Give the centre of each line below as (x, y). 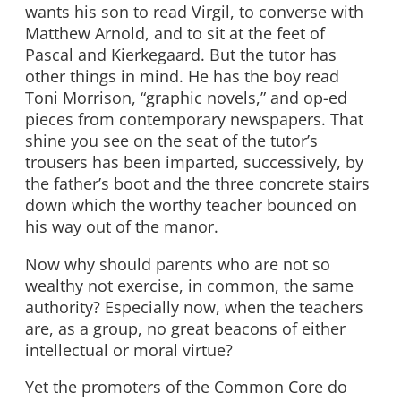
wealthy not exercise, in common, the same (189, 285)
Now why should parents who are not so (178, 264)
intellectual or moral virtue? (129, 350)
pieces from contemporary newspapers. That (194, 119)
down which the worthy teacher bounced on (191, 205)
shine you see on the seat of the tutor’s (171, 141)
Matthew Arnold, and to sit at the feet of (175, 34)
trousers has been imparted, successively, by (194, 162)
